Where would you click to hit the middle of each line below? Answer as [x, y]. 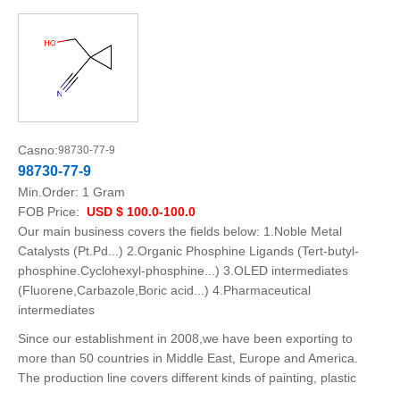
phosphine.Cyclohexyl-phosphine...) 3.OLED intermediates [183, 271]
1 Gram [104, 192]
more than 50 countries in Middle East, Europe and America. [188, 358]
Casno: [38, 150]
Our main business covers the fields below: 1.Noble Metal [180, 231]
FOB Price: [50, 212]
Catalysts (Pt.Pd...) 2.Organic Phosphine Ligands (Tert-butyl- [188, 251]
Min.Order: [50, 192]
